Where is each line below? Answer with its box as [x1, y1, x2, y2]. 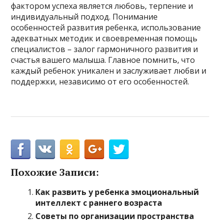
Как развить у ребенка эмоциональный [35, 187, 199, 197]
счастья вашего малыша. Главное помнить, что [11, 55, 195, 65]
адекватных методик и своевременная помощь [11, 33, 198, 44]
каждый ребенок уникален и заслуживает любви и [11, 65, 207, 76]
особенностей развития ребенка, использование [11, 22, 201, 33]
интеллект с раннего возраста [35, 197, 163, 208]
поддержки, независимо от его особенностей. [11, 76, 190, 87]
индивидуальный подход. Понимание [11, 11, 158, 22]
